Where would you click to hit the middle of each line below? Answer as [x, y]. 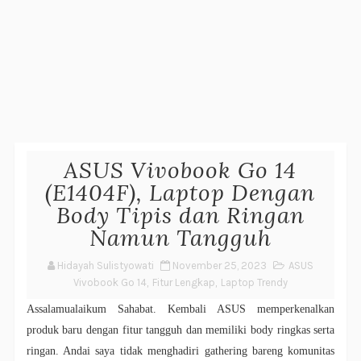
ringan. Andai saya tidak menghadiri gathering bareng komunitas [180, 351]
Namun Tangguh [180, 238]
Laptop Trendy [254, 283]
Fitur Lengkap [183, 283]
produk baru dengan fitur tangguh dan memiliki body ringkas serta [180, 330]
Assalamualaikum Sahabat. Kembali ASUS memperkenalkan [180, 309]
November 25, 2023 [219, 266]
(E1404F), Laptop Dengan [180, 193]
